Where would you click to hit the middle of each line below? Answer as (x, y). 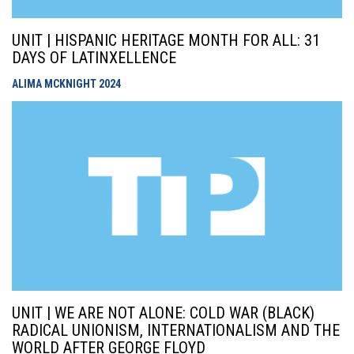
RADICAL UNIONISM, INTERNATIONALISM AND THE (176, 330)
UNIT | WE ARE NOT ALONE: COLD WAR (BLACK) (163, 313)
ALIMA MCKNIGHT (55, 84)
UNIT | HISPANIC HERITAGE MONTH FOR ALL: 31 (166, 40)
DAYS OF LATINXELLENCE (94, 58)
